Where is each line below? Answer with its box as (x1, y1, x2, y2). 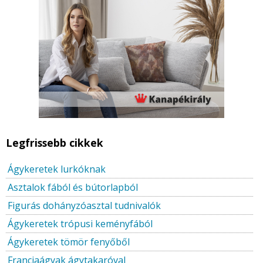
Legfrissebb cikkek (6, 136, 103, 150)
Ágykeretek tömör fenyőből (8, 235, 130, 249)
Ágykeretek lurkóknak (8, 163, 106, 176)
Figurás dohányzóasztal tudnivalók (8, 199, 161, 213)
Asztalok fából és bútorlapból (8, 181, 138, 194)
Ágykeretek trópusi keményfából (8, 217, 153, 231)
